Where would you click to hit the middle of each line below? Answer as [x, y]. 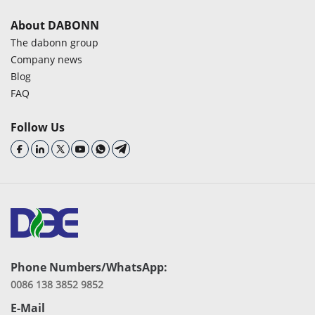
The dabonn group [54, 42]
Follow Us [38, 127]
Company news [46, 59]
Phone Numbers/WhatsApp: [89, 267]
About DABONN [55, 25]
